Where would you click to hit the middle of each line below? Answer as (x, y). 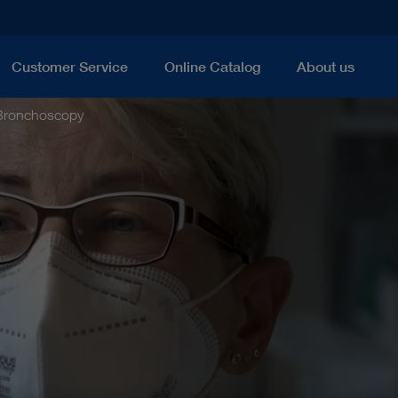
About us (326, 67)
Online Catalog (212, 67)
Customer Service (69, 67)
